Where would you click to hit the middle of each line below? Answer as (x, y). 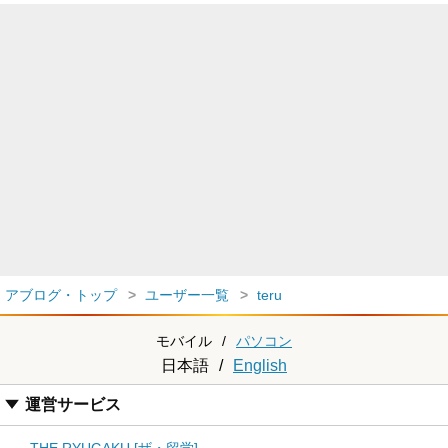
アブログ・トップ (61, 295)
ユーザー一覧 (187, 295)
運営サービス (73, 404)
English (260, 365)
